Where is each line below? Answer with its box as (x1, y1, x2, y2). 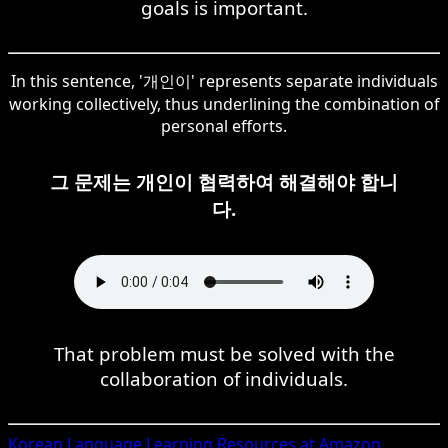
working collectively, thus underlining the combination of (8, 92, 440, 115)
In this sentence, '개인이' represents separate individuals (10, 69, 438, 92)
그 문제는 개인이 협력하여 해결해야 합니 (50, 168, 398, 194)
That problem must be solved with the (53, 340, 395, 366)
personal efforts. (161, 114, 287, 137)
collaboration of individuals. (100, 365, 348, 391)
